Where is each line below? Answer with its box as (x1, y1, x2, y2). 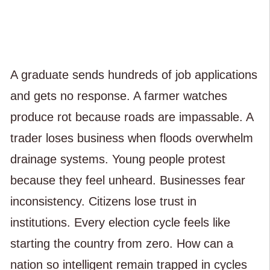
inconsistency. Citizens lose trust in (10, 194, 196, 208)
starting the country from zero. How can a (10, 236, 233, 250)
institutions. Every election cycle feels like (10, 215, 230, 229)
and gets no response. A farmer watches (10, 89, 227, 102)
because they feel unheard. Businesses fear (10, 173, 245, 187)
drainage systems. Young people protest (10, 152, 225, 166)
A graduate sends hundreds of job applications (10, 67, 257, 81)
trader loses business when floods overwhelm (10, 131, 253, 145)
